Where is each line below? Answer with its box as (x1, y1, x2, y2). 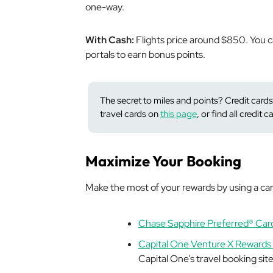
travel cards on (100, 108, 160, 120)
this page (160, 108, 197, 120)
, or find (197, 108, 229, 120)
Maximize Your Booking (85, 152, 241, 170)
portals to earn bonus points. (85, 48, 205, 61)
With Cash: (85, 34, 134, 46)
